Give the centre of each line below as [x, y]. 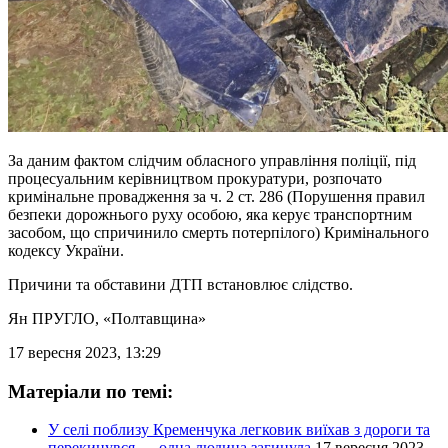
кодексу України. [66, 250]
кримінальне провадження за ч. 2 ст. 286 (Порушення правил [216, 196]
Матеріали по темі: [90, 391]
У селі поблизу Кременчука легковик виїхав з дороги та [239, 430]
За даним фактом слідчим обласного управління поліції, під [212, 160]
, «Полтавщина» [150, 318]
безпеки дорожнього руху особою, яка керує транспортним [210, 214]
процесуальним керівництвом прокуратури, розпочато [195, 178]
